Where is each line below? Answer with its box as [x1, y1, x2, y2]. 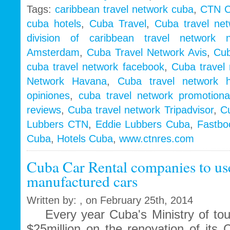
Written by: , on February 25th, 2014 [27, 195, 193, 206]
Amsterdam [27, 47, 80, 59]
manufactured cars [27, 171, 138, 191]
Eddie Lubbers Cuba [95, 119, 190, 130]
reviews [27, 104, 61, 116]
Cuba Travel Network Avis [86, 47, 207, 59]
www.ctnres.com [119, 133, 194, 145]
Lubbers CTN [27, 119, 88, 130]
